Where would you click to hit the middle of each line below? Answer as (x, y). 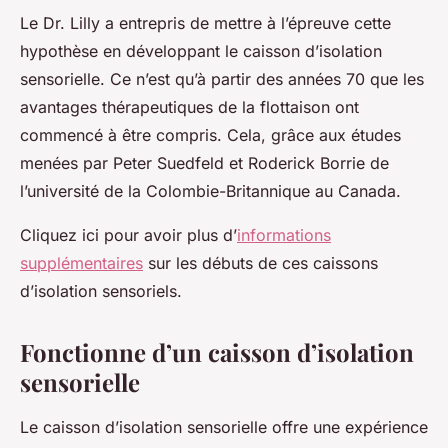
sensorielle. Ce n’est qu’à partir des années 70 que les (222, 79)
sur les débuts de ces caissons (260, 263)
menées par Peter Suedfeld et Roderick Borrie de (204, 163)
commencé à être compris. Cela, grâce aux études (210, 135)
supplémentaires (81, 263)
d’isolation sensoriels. (101, 291)
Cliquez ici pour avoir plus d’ (128, 235)
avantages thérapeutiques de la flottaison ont (189, 107)
